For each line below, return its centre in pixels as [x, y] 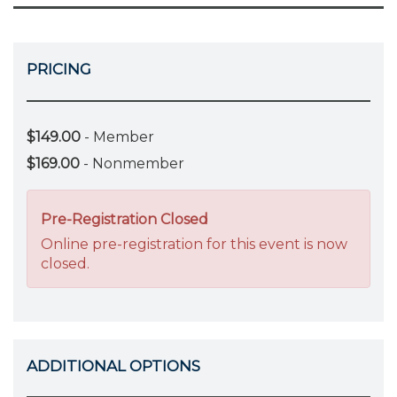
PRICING [59, 69]
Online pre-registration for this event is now [194, 244]
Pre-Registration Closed [125, 219]
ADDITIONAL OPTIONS [113, 366]
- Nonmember [132, 163]
